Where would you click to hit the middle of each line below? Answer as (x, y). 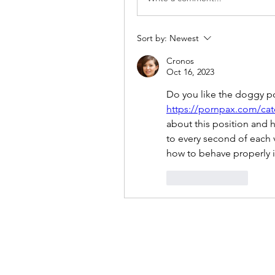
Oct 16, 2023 (190, 72)
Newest (184, 38)
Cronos (180, 61)
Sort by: (152, 38)
